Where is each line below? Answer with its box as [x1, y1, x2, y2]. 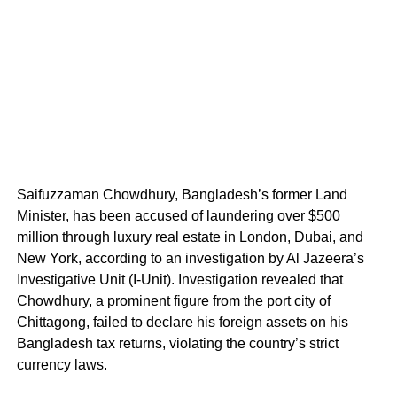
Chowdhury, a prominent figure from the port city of [16, 292, 331, 308]
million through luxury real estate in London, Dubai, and [16, 229, 363, 245]
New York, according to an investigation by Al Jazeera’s [16, 250, 364, 266]
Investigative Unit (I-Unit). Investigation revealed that [16, 271, 343, 287]
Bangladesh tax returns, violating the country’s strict [16, 335, 339, 351]
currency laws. [16, 356, 111, 372]
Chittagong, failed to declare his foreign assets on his [16, 314, 348, 330]
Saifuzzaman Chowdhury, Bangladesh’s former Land [16, 186, 347, 202]
